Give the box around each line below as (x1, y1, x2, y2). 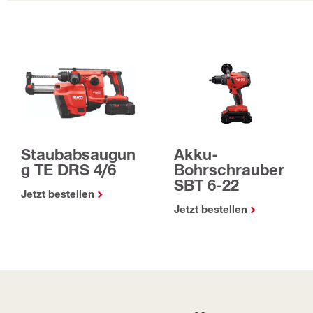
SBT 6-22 (174, 175, 239, 194)
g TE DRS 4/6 (21, 160, 116, 179)
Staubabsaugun (21, 145, 136, 163)
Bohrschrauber (174, 160, 284, 179)
